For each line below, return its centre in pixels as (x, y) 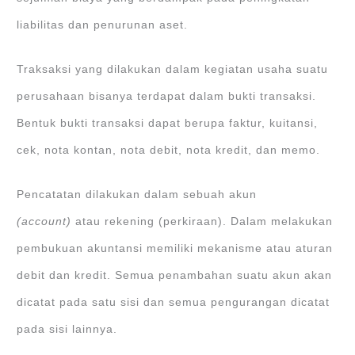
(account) (44, 221)
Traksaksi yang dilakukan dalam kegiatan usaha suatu (173, 69)
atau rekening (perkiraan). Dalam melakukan (202, 221)
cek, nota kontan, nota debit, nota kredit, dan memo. (169, 150)
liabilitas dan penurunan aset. (103, 25)
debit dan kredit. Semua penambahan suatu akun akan (175, 275)
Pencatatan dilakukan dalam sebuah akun (137, 194)
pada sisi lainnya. (67, 329)
